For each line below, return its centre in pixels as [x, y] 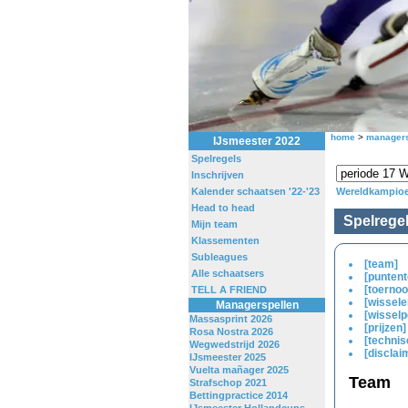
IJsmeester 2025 [228, 357]
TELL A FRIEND [229, 290]
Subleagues [219, 257]
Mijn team [214, 224]
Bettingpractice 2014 [239, 395]
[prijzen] [385, 328]
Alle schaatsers [228, 273]
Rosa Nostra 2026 [231, 331]
